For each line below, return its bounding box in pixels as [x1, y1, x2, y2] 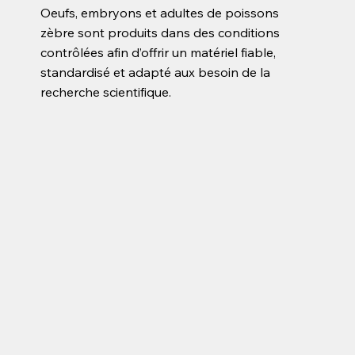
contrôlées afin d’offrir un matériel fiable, [40, 44, 277, 60]
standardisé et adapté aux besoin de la [40, 63, 271, 80]
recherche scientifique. [40, 83, 172, 100]
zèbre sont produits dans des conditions [40, 24, 281, 40]
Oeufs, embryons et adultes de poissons [40, 4, 280, 21]
